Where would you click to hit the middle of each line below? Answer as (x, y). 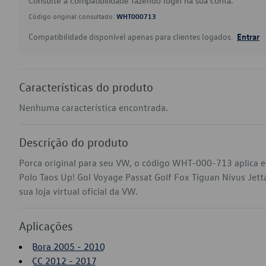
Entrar (248, 36)
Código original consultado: (72, 16)
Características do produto (86, 87)
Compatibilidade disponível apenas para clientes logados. (132, 37)
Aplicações (46, 226)
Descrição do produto (74, 142)
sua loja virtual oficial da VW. (78, 191)
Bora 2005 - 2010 (69, 246)
